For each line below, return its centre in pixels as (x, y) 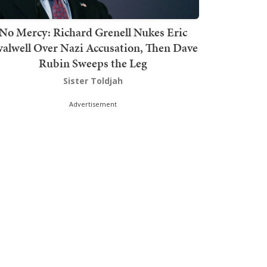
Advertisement (93, 104)
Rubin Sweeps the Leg (93, 63)
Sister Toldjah (93, 80)
